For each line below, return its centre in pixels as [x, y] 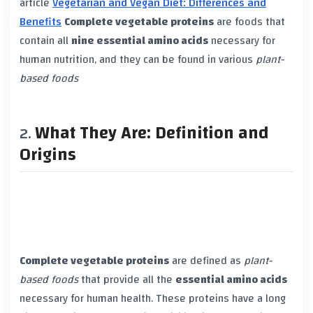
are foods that [249, 22]
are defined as [206, 261]
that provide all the [127, 280]
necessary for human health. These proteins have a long [153, 299]
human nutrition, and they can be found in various [138, 60]
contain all [45, 41]
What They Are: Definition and [152, 133]
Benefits [41, 22]
